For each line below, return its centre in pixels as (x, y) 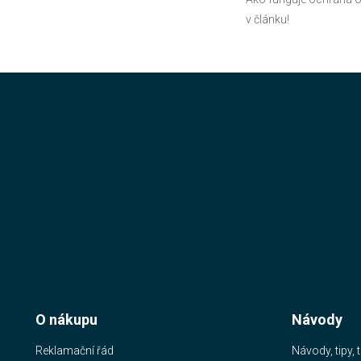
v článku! (268, 19)
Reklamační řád (75, 351)
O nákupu (66, 320)
